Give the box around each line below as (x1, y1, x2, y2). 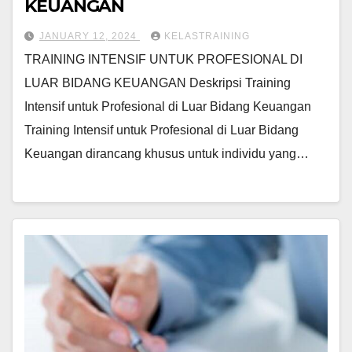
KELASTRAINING (164, 31, 250, 42)
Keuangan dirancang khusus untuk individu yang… (24, 147, 309, 161)
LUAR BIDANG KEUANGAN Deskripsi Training (24, 76, 291, 90)
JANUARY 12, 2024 (39, 31, 140, 42)
